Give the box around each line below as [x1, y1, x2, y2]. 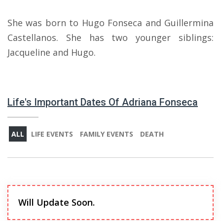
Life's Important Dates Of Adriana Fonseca [7, 96, 198, 108]
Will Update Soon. [18, 196, 95, 208]
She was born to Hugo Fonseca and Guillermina [7, 17, 214, 29]
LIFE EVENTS [31, 129, 73, 139]
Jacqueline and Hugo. [7, 46, 96, 58]
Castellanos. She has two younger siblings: [7, 32, 214, 43]
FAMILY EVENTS [80, 129, 133, 139]
